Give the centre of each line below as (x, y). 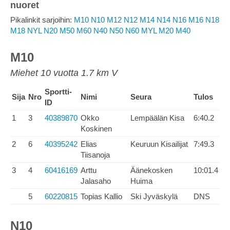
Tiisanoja (95, 155)
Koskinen (96, 129)
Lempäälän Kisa (157, 118)
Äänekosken (151, 170)
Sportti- (58, 92)
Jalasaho (96, 181)
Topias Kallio (101, 196)
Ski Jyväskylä (154, 196)
